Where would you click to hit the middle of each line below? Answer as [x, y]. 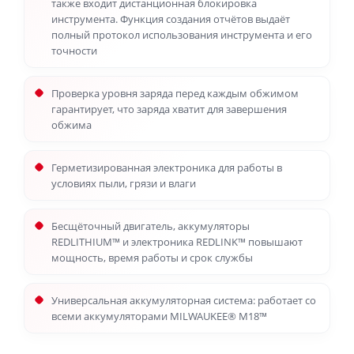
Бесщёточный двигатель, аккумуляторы [151, 226]
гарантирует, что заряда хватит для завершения [169, 109]
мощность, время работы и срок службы [152, 258]
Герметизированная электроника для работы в [167, 168]
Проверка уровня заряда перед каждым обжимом [175, 93]
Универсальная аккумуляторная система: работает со [184, 300]
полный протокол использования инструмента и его [182, 35]
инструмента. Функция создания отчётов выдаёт [171, 19]
